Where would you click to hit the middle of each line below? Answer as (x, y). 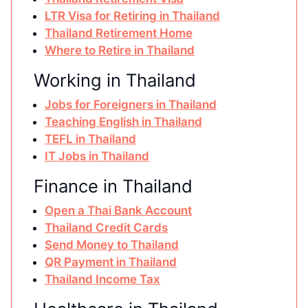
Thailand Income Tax (102, 279)
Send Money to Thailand (112, 245)
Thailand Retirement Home (119, 33)
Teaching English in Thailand (123, 122)
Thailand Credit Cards (106, 228)
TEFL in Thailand (90, 139)
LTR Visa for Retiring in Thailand (132, 16)
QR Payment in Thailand (111, 262)
